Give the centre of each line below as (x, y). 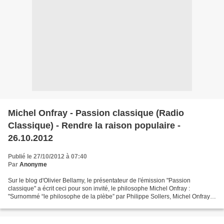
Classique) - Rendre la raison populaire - (94, 125)
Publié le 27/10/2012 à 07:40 (47, 156)
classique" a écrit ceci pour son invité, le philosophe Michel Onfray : (99, 188)
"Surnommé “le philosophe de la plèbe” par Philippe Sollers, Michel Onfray (109, 196)
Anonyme (33, 164)
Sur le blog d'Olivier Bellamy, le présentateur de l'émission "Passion (99, 180)
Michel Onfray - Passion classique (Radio (96, 113)
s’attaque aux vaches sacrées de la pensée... (69, 204)
